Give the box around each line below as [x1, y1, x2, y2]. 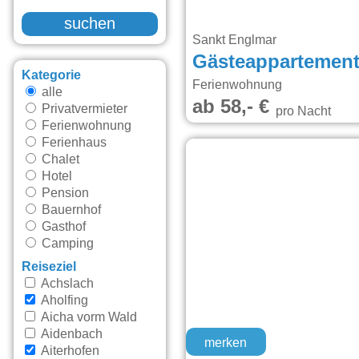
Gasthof [38, 220, 87, 234]
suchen [64, 16, 116, 33]
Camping [38, 237, 95, 251]
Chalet [38, 153, 80, 167]
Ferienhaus [38, 136, 107, 150]
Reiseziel [22, 260, 77, 274]
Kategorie [22, 69, 82, 83]
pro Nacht [269, 105, 332, 119]
